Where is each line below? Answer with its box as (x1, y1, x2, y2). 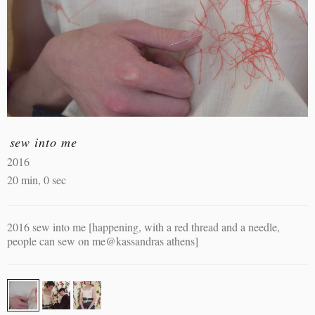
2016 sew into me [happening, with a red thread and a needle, (7, 219, 280, 235)
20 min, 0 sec (7, 172, 66, 188)
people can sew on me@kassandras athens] (7, 233, 198, 249)
